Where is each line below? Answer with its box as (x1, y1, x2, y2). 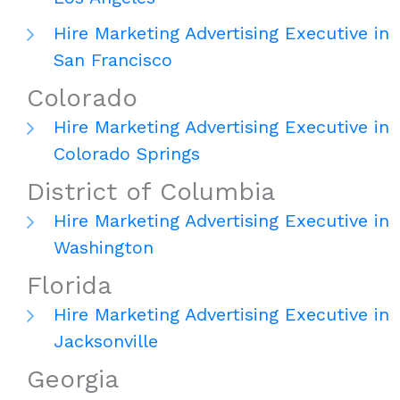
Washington (54, 237, 154, 259)
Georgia (27, 364, 119, 395)
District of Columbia (27, 177, 275, 207)
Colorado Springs (54, 143, 200, 165)
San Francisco (54, 49, 172, 71)
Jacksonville (54, 330, 158, 353)
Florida (27, 271, 112, 301)
